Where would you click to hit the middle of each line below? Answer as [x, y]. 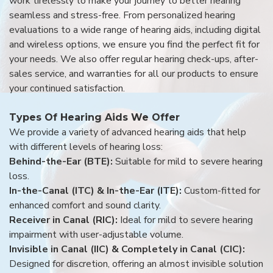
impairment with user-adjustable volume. [96, 234]
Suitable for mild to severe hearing [188, 161]
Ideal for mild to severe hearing [186, 220]
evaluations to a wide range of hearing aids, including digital [135, 30]
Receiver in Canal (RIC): [65, 220]
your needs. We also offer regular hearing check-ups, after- [134, 59]
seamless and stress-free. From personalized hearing [122, 15]
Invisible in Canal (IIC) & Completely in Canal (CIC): [127, 249]
